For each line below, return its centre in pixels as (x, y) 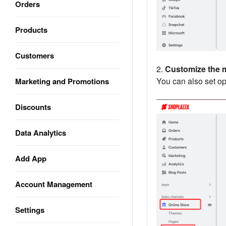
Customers (35, 55)
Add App (31, 158)
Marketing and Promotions (62, 81)
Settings (30, 210)
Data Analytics (41, 133)
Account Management (54, 184)
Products (31, 30)
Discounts (33, 107)
